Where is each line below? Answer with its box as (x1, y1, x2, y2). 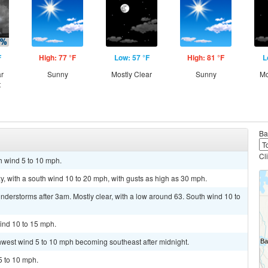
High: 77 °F (39, 52, 76, 63)
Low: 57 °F (114, 52, 150, 63)
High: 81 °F (187, 52, 224, 63)
